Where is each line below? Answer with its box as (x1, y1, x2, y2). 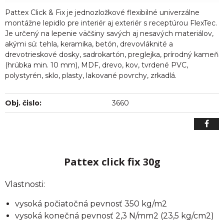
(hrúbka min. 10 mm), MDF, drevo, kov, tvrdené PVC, (5, 60, 188, 69)
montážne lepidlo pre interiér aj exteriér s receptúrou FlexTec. (5, 18, 217, 27)
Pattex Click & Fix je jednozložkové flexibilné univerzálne (5, 8, 199, 17)
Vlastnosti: (5, 179, 45, 189)
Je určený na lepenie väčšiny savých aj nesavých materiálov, (5, 29, 213, 38)
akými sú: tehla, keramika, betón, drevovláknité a (5, 39, 173, 48)
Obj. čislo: (5, 98, 41, 107)
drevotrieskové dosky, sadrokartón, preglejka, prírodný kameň (5, 50, 218, 59)
